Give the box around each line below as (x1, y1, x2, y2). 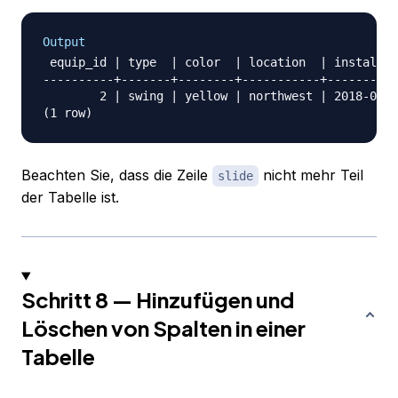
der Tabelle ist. (21, 188, 119, 207)
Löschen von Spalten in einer (21, 314, 306, 342)
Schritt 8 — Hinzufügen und (21, 286, 294, 314)
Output (43, 35, 85, 50)
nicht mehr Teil (259, 166, 363, 185)
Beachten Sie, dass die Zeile (21, 166, 212, 185)
